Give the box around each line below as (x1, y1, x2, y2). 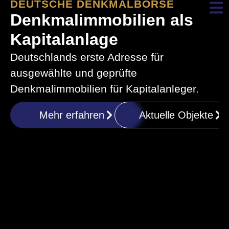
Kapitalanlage (10, 30, 118, 49)
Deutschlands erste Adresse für (10, 51, 164, 63)
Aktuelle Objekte (139, 109, 213, 121)
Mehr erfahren (39, 109, 104, 121)
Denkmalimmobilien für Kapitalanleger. (10, 83, 199, 95)
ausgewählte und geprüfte (10, 67, 137, 79)
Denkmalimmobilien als (10, 11, 193, 30)
